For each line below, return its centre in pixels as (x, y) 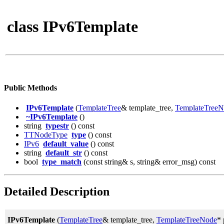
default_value (66, 143)
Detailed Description (57, 192)
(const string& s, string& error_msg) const (148, 161)
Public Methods (30, 88)
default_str (64, 152)
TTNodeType (46, 134)
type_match (62, 161)
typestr (57, 125)
